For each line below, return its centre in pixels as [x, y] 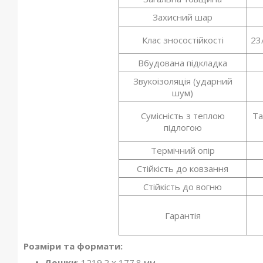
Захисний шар [183, 17]
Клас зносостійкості [183, 40]
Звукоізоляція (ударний [183, 81]
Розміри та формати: [73, 246]
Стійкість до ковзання [183, 169]
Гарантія [183, 216]
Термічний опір [183, 151]
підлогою [183, 128]
